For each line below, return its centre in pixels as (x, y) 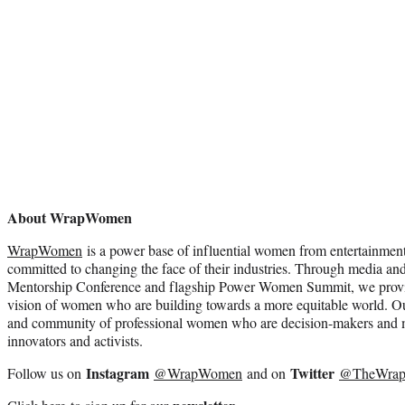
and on (266, 372)
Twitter (312, 372)
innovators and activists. (77, 340)
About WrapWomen (70, 217)
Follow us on (47, 372)
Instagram (118, 372)
